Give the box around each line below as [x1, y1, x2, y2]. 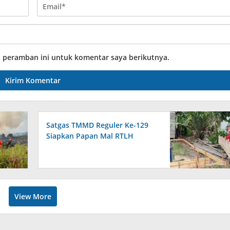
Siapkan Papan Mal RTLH [46, 131, 134, 141]
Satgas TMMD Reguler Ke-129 [46, 120, 149, 130]
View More [14, 191, 52, 202]
